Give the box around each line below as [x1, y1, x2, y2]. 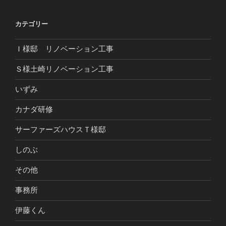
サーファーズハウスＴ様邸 [15, 125, 106, 134]
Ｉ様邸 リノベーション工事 [15, 44, 114, 53]
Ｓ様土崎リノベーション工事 [15, 65, 114, 74]
